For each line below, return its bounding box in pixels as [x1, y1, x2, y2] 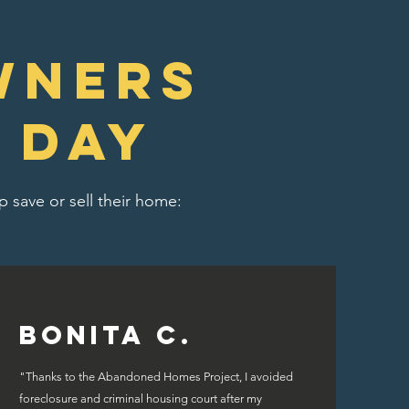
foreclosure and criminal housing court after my [18, 392, 262, 405]
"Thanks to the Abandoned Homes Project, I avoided [18, 370, 293, 383]
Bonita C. [18, 319, 194, 351]
